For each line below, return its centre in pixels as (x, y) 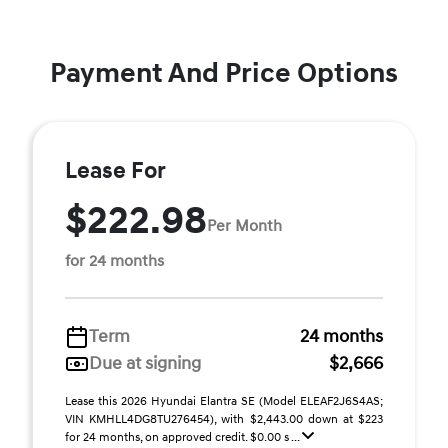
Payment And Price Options (224, 73)
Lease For (115, 171)
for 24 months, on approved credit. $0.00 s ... (183, 437)
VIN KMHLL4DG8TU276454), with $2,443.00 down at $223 (224, 419)
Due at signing (145, 363)
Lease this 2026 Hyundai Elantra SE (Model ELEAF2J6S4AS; (224, 401)
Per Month (244, 225)
